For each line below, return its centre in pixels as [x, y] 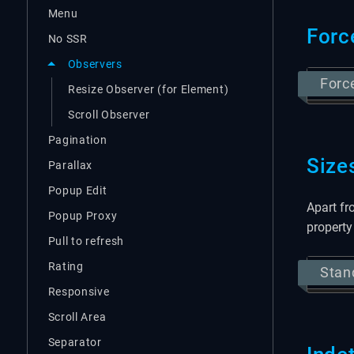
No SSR [68, 38]
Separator [75, 342]
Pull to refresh [86, 241]
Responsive [79, 291]
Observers [95, 64]
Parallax [70, 165]
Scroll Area [77, 316]
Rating [66, 266]
